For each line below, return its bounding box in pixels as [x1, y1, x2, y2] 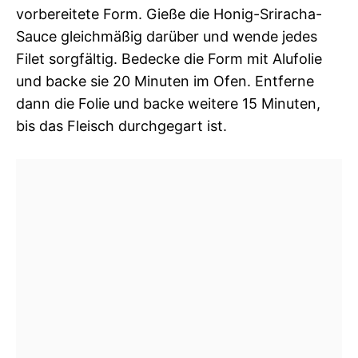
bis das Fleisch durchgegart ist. [16, 117, 227, 134]
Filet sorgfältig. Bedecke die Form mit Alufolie [16, 50, 322, 67]
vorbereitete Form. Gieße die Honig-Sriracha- [16, 5, 322, 22]
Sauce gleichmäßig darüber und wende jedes [16, 27, 317, 45]
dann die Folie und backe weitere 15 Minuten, [16, 94, 320, 112]
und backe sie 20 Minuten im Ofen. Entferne [16, 72, 314, 89]
